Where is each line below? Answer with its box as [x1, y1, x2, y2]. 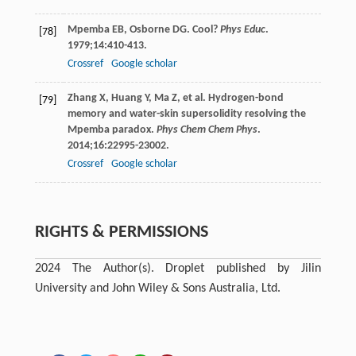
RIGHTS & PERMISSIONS [34, 222, 208, 242]
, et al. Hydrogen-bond [176, 91, 284, 104]
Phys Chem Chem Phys [156, 123, 257, 136]
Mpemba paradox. [67, 123, 157, 136]
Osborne [129, 23, 170, 36]
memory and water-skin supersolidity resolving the [67, 107, 306, 120]
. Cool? [186, 23, 220, 36]
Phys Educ [219, 23, 265, 36]
